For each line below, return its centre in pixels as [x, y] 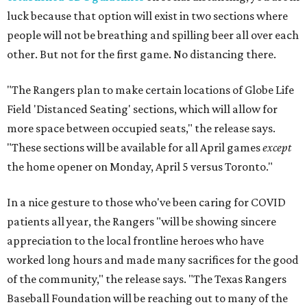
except [277, 147]
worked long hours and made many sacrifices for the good [153, 260]
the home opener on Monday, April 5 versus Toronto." [140, 167]
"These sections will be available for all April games [135, 147]
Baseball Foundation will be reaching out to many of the [147, 298]
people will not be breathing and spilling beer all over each [153, 35]
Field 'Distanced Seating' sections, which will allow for [142, 109]
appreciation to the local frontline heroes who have [135, 241]
